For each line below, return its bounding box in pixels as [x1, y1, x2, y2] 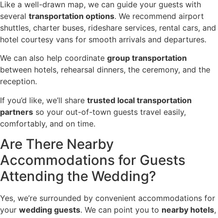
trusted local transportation [87, 95, 192, 105]
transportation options [29, 11, 114, 21]
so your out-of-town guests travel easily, [33, 107, 186, 117]
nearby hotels [162, 205, 214, 215]
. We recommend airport [114, 11, 204, 21]
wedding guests [19, 205, 80, 215]
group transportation [107, 53, 187, 63]
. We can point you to [80, 205, 162, 215]
